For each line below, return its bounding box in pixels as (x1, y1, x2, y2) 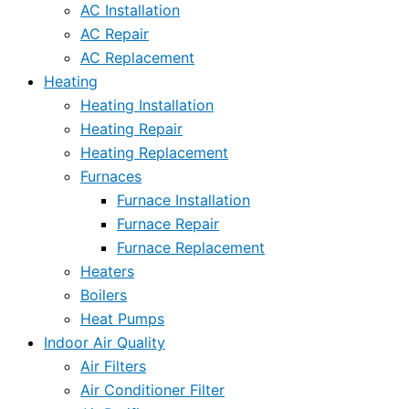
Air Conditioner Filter (80, 381, 225, 400)
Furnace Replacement (117, 238, 265, 257)
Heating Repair (80, 120, 183, 139)
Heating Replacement (80, 143, 228, 163)
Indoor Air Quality (44, 333, 165, 352)
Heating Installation (80, 96, 214, 115)
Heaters (80, 262, 134, 281)
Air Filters (80, 357, 146, 376)
